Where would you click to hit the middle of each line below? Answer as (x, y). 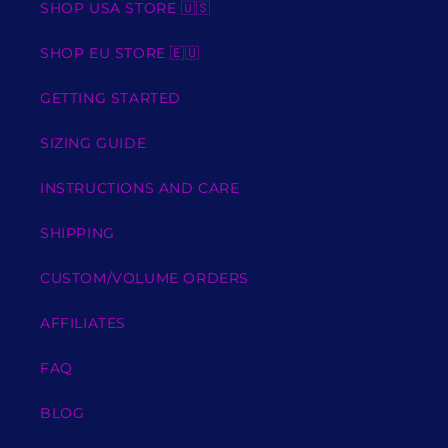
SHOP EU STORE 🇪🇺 (120, 52)
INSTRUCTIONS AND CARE (140, 187)
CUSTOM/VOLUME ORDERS (144, 277)
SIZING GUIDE (93, 142)
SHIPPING (77, 232)
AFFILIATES (83, 322)
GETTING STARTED (110, 97)
